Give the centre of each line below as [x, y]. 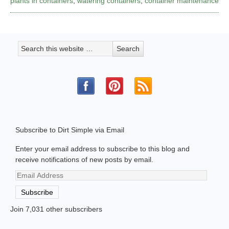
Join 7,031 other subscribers [56, 209]
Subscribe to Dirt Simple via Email [70, 130]
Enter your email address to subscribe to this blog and [102, 148]
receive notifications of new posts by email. [84, 159]
